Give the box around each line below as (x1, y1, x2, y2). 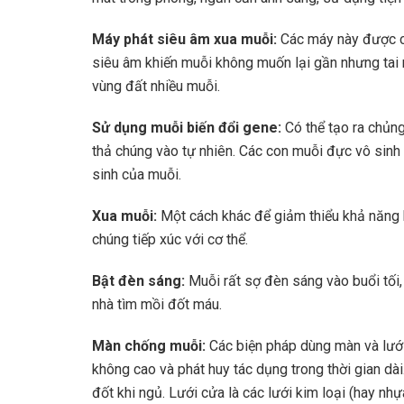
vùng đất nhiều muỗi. (92, 78, 220, 96)
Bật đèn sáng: (92, 272, 188, 290)
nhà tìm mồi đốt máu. (92, 296, 222, 314)
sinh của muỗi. (92, 166, 181, 184)
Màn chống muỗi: (92, 337, 209, 355)
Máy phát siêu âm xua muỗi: (92, 31, 280, 49)
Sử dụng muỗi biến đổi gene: (92, 119, 281, 137)
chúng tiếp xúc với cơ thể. (92, 231, 248, 249)
